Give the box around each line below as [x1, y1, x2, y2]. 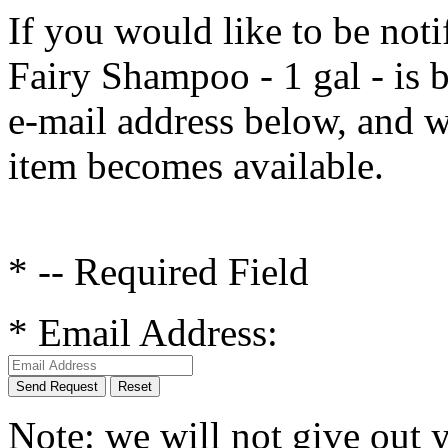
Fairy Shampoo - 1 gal [8, 54, 371, 97]
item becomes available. [8, 144, 384, 187]
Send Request [16, 379, 98, 394]
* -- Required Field [8, 250, 309, 293]
